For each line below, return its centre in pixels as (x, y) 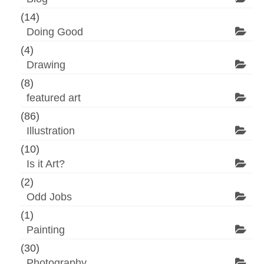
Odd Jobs (49, 197)
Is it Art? (46, 164)
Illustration (51, 131)
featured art (54, 98)
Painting (46, 230)
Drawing (46, 65)
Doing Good (55, 32)
